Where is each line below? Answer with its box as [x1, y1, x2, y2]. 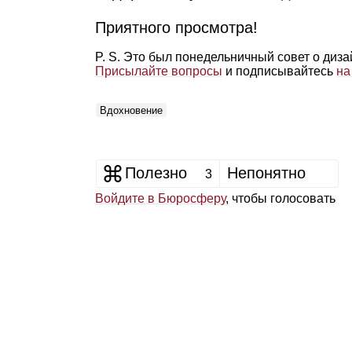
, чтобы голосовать [225, 192, 335, 206]
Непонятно [227, 164, 306, 182]
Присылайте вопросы [94, 64, 222, 79]
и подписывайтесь [222, 64, 336, 79]
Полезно [125, 164, 187, 182]
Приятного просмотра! [94, 19, 258, 37]
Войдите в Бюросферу [94, 192, 225, 206]
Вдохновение [100, 104, 163, 117]
